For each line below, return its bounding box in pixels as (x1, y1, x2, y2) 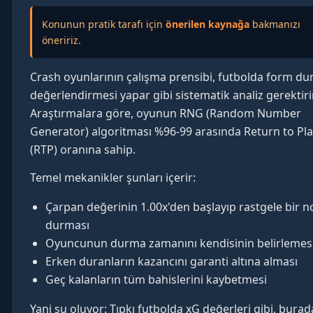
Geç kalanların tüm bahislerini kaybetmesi (45, 272, 267, 288)
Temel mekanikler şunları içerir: (30, 170, 196, 186)
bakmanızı (249, 17, 300, 31)
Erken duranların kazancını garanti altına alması (45, 254, 298, 270)
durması (45, 217, 89, 233)
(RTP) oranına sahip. (30, 142, 136, 158)
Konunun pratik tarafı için (42, 17, 166, 31)
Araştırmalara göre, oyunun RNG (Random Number (30, 105, 301, 122)
